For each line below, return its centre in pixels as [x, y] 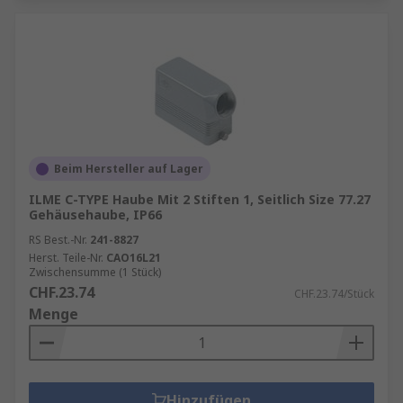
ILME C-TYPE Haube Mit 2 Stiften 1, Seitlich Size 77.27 [200, 199]
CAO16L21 [134, 258]
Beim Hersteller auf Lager [129, 169]
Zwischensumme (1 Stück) [95, 272]
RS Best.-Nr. [58, 240]
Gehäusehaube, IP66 [95, 215]
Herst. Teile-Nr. [66, 258]
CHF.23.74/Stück [334, 294]
